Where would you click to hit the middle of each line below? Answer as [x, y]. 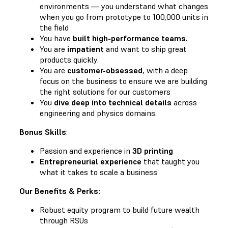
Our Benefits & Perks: [60, 191]
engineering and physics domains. [98, 113]
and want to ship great [146, 49]
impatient [87, 49]
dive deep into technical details [113, 102]
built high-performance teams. [130, 38]
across [184, 102]
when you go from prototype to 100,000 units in [124, 17]
